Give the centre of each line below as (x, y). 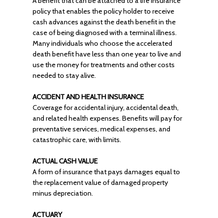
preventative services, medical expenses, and (101, 129)
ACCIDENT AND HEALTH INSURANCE (88, 97)
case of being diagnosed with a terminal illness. (104, 33)
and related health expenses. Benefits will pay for (107, 118)
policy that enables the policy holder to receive (103, 11)
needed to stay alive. (64, 75)
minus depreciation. (63, 193)
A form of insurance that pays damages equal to (106, 172)
